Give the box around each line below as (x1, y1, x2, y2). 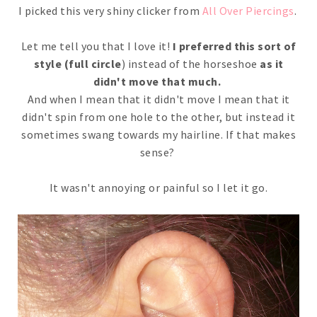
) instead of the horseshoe (121, 57, 260, 71)
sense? (139, 145, 178, 160)
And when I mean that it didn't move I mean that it (27, 92, 290, 107)
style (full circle (33, 57, 122, 71)
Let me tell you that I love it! (21, 39, 173, 54)
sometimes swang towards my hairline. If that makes (21, 127, 296, 142)
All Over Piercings (202, 4, 294, 18)
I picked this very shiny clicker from (18, 4, 202, 18)
